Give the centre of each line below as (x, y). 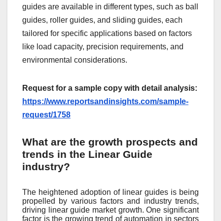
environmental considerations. (75, 60)
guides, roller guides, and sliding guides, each (102, 20)
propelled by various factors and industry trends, (110, 201)
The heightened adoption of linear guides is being (110, 192)
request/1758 (46, 115)
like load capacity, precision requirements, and (103, 47)
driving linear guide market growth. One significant (110, 210)
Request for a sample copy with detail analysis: (110, 88)
